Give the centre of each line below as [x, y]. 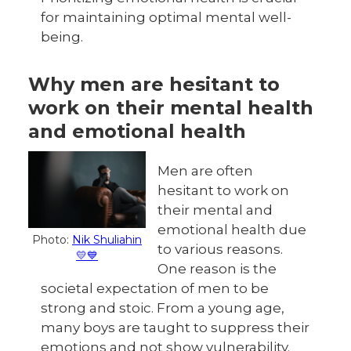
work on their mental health [171, 108]
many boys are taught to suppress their [175, 327]
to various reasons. [220, 249]
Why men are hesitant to [154, 84]
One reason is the [217, 269]
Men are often [205, 171]
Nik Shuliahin [107, 240]
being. [62, 37]
